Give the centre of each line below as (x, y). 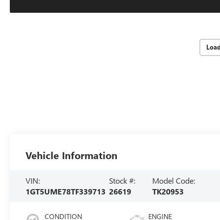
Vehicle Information (72, 155)
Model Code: (174, 180)
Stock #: (122, 180)
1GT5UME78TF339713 (66, 191)
